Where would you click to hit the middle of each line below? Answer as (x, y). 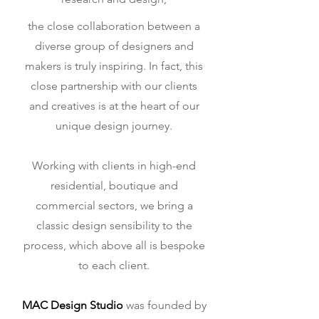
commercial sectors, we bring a (114, 205)
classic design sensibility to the (114, 225)
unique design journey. (114, 126)
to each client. (114, 265)
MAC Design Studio (72, 305)
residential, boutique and (114, 185)
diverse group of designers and (114, 46)
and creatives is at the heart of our (114, 106)
